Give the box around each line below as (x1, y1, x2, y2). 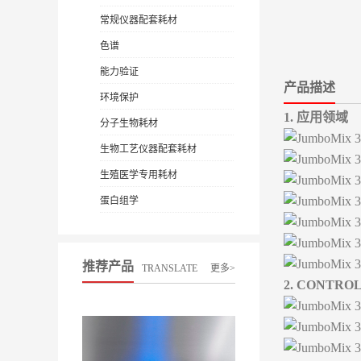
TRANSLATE (142, 263, 197, 274)
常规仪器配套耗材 (99, 15, 177, 26)
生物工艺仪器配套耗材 (99, 143, 197, 155)
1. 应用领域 (284, 110, 348, 124)
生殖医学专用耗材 (99, 169, 177, 180)
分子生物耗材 (99, 118, 158, 129)
